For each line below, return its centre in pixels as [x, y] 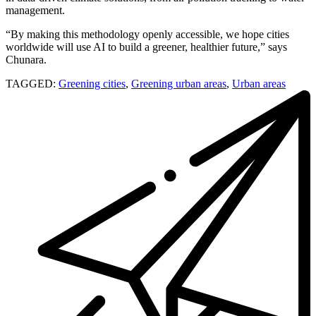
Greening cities [92, 83]
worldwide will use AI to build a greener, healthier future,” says [146, 47]
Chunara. [26, 59]
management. [35, 10]
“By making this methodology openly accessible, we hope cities [147, 34]
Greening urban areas [179, 83]
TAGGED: [31, 83]
